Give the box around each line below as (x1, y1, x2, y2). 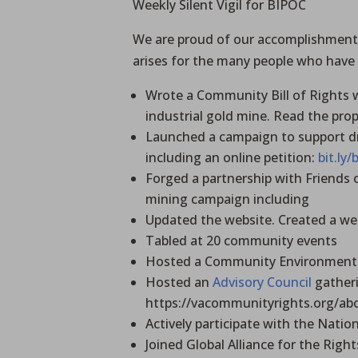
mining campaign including (145, 189, 310, 208)
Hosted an (145, 272, 213, 291)
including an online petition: (145, 148, 316, 166)
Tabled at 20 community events (145, 231, 338, 249)
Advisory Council (213, 272, 312, 291)
